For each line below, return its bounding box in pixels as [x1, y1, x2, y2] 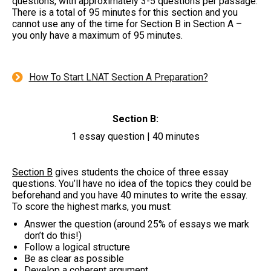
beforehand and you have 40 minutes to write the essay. [12, 189, 247, 201]
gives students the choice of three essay [53, 166, 229, 178]
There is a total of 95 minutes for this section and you [12, 6, 238, 18]
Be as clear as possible [24, 252, 124, 264]
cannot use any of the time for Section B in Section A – [12, 18, 242, 30]
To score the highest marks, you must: [12, 200, 172, 212]
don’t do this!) [24, 229, 82, 241]
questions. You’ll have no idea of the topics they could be [12, 177, 252, 189]
